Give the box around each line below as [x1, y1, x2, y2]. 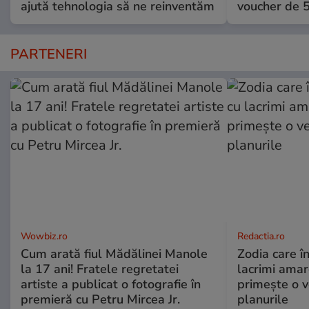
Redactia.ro [237, 230, 285, 243]
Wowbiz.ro [21, 230, 68, 243]
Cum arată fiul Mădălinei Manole [21, 246, 208, 263]
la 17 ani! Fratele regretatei [21, 261, 179, 278]
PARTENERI [10, 45, 87, 64]
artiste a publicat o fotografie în [21, 276, 201, 293]
